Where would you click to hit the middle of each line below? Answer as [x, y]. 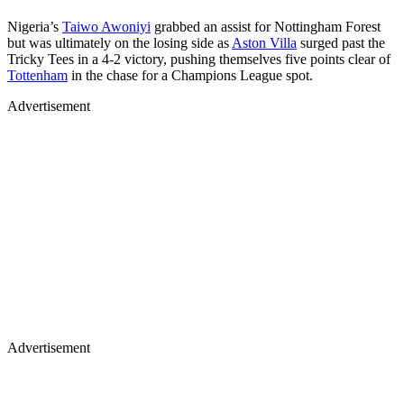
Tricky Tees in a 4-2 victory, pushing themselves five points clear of [199, 59]
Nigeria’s [35, 26]
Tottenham [37, 75]
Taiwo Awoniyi [106, 26]
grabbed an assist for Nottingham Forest [266, 26]
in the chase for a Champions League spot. [190, 75]
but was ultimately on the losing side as [119, 42]
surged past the [341, 42]
